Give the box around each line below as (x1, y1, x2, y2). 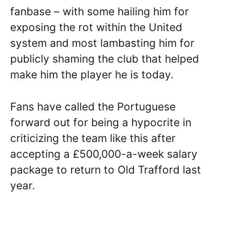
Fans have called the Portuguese (10, 100, 176, 113)
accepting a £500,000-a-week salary (10, 147, 197, 160)
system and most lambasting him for (10, 37, 194, 50)
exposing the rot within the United (10, 21, 182, 34)
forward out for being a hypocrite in (10, 116, 191, 129)
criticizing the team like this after (10, 131, 176, 145)
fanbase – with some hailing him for (10, 5, 189, 18)
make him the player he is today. (10, 68, 174, 81)
